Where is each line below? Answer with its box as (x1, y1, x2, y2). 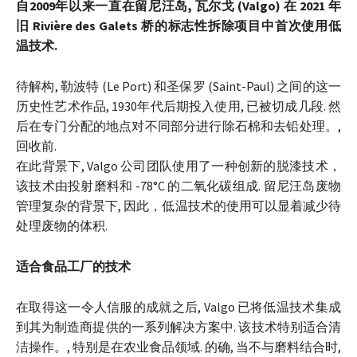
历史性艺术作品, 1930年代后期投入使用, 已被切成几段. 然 (16, 98, 341, 115)
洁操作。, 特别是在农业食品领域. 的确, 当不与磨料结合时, (16, 339, 341, 355)
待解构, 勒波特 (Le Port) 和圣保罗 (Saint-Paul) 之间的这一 (16, 78, 341, 95)
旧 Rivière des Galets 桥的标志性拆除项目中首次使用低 (16, 18, 341, 34)
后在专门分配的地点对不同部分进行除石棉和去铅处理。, (16, 118, 341, 135)
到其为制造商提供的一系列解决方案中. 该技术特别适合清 (16, 319, 341, 335)
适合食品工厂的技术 (16, 258, 131, 275)
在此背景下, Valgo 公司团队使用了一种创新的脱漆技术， (16, 158, 341, 175)
